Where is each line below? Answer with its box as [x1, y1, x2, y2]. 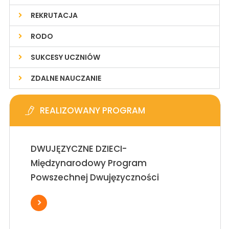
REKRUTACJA [30, 10, 78, 20]
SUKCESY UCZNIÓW [30, 52, 100, 62]
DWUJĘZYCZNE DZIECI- [30, 142, 127, 155]
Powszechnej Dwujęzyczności [30, 171, 159, 184]
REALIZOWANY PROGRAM [39, 104, 145, 117]
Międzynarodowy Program [30, 156, 147, 169]
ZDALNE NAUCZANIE [30, 73, 101, 83]
